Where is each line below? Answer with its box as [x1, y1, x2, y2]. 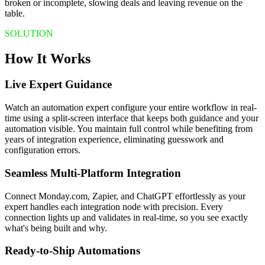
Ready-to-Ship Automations [5, 244, 140, 257]
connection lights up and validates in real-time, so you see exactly [5, 212, 248, 222]
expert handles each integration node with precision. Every [5, 201, 223, 212]
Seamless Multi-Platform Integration [5, 166, 181, 179]
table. [5, 8, 25, 18]
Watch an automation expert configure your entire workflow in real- [5, 102, 257, 113]
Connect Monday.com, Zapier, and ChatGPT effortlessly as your [5, 190, 245, 201]
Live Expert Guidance [5, 78, 112, 91]
